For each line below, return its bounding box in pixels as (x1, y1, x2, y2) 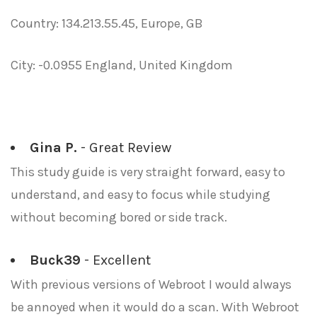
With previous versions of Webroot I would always (11, 277, 292, 292)
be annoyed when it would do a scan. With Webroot (11, 299, 299, 315)
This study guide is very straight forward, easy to (11, 164, 285, 180)
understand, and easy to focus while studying (11, 187, 270, 202)
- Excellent (81, 252, 151, 268)
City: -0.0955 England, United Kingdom (11, 57, 233, 73)
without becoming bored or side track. (11, 209, 227, 225)
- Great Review (77, 139, 171, 156)
